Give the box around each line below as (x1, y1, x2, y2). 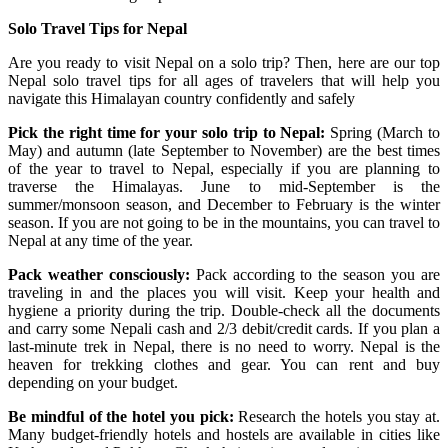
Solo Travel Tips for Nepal (8, 19, 187, 37)
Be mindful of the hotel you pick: (8, 407, 234, 425)
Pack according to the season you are (195, 265, 441, 283)
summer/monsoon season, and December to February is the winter (8, 195, 440, 213)
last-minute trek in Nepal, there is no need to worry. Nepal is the (8, 337, 440, 355)
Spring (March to (330, 123, 441, 141)
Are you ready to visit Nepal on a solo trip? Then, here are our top (8, 53, 440, 71)
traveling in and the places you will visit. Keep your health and (8, 283, 440, 301)
